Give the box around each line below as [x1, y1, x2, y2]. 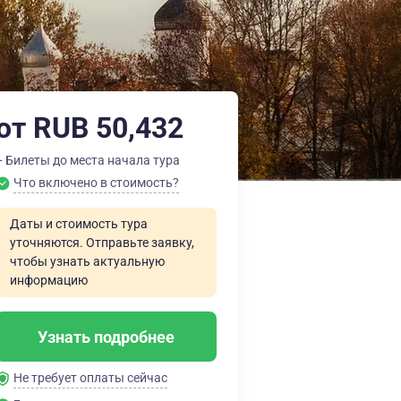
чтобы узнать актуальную [10, 254, 165, 269]
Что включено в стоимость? [13, 175, 179, 190]
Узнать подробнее [38, 327, 175, 346]
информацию [10, 273, 88, 287]
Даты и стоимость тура [10, 217, 148, 231]
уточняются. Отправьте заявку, [10, 235, 194, 250]
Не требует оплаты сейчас [13, 371, 167, 385]
